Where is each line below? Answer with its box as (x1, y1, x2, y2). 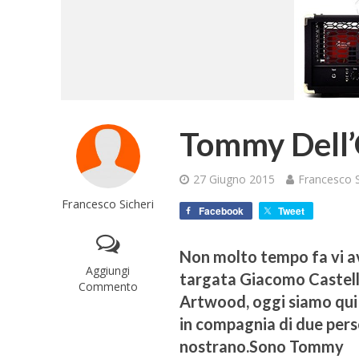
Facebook (199, 204, 244, 218)
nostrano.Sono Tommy (179, 337, 345, 356)
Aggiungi (86, 263, 131, 278)
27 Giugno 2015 (193, 171, 276, 187)
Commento (78, 279, 138, 294)
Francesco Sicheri (62, 196, 155, 212)
